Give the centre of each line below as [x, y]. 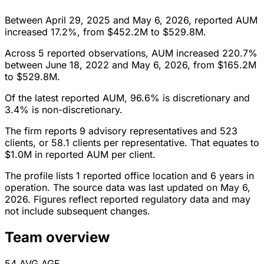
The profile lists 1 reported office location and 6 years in [129, 176]
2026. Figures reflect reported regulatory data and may [128, 199]
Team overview [57, 237]
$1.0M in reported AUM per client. [80, 155]
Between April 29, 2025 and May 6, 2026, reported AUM [131, 20]
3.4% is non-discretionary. [64, 110]
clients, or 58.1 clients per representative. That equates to [132, 143]
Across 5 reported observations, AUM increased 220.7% [131, 53]
